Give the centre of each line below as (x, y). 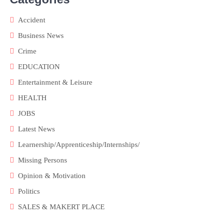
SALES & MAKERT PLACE (61, 207)
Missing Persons (43, 160)
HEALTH (32, 98)
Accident (32, 20)
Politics (29, 191)
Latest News (36, 129)
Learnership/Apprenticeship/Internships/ (79, 145)
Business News (41, 36)
